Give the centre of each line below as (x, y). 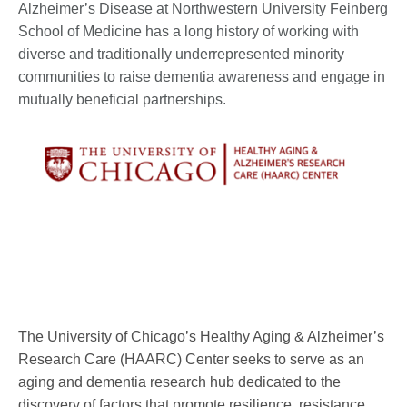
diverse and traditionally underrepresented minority (181, 55)
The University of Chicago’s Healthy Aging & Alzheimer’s (201, 336)
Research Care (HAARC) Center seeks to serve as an (191, 359)
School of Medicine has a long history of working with (189, 32)
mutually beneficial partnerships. (122, 100)
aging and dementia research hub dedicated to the (179, 382)
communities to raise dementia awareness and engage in (202, 77)
